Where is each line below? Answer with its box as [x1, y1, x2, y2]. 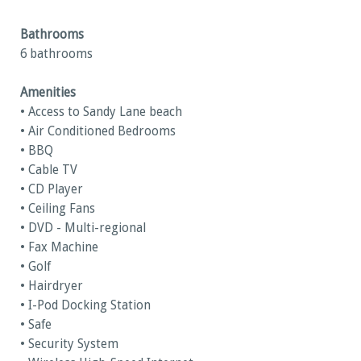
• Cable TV [20, 163, 77, 178]
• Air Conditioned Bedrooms [20, 124, 176, 139]
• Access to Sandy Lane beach [20, 105, 182, 120]
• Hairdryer [20, 279, 83, 294]
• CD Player [20, 182, 83, 197]
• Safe [20, 317, 52, 333]
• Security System [20, 337, 118, 352]
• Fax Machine [20, 240, 98, 255]
